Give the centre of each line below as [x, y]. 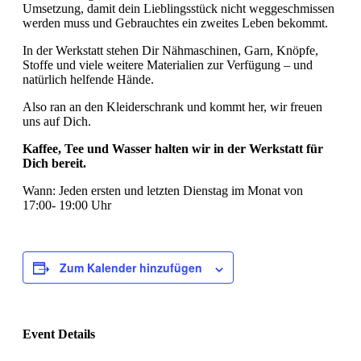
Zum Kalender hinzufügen [131, 268]
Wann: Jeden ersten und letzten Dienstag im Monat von [163, 191]
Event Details [59, 334]
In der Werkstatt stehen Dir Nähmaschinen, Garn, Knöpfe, [170, 51]
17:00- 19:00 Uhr [67, 205]
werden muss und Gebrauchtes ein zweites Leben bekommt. [175, 23]
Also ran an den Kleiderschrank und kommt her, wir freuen [172, 107]
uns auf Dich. [57, 122]
